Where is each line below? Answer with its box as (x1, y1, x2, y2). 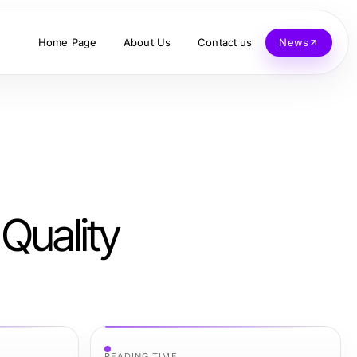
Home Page (37, 35, 97, 49)
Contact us (198, 35, 253, 49)
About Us (124, 35, 171, 49)
